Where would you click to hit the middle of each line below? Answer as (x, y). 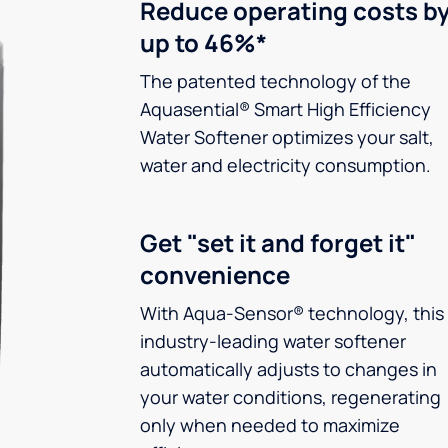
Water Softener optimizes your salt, (287, 137)
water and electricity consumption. (285, 165)
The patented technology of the (275, 81)
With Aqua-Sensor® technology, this (292, 313)
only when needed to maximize (270, 425)
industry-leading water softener (273, 341)
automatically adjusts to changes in (288, 369)
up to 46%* (203, 42)
